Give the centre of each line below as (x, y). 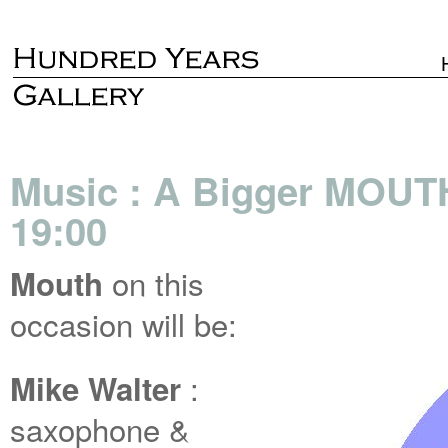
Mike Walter (100, 388)
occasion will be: (123, 323)
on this (153, 282)
